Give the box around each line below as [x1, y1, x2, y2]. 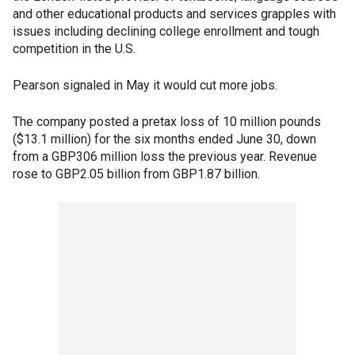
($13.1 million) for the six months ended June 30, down [13, 132, 316, 147]
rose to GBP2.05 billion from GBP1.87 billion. [13, 166, 260, 181]
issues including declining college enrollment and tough [13, 24, 319, 39]
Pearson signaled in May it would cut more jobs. [13, 78, 277, 93]
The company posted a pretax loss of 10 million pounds [13, 114, 321, 129]
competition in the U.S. [13, 41, 136, 56]
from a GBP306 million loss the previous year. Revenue [13, 149, 317, 164]
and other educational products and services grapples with [13, 6, 336, 21]
